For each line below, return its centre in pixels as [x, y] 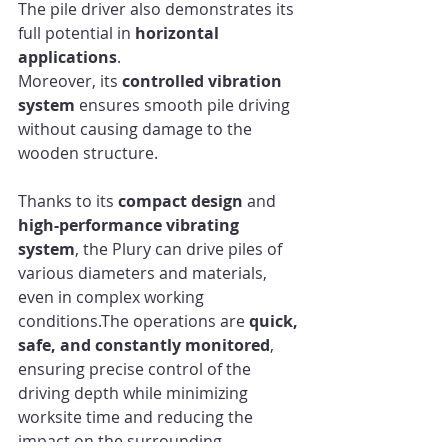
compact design [180, 201]
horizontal [179, 33]
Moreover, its [70, 81]
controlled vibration [204, 81]
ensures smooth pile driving [184, 105]
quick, [275, 321]
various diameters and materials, [144, 273]
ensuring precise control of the [136, 369]
